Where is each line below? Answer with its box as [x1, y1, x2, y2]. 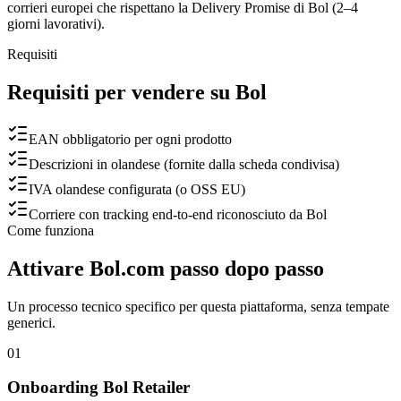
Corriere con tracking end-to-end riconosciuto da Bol [29, 206, 327, 222]
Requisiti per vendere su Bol [7, 80, 267, 104]
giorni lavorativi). [7, 15, 105, 31]
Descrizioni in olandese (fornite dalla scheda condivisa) [29, 156, 339, 172]
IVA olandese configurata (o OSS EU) [29, 181, 245, 197]
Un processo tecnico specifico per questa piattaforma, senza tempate [7, 298, 389, 314]
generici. [7, 314, 55, 330]
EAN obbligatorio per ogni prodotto [29, 131, 232, 147]
